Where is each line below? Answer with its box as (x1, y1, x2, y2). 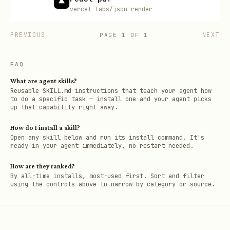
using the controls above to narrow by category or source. (10, 180, 215, 188)
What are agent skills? (10, 77, 77, 85)
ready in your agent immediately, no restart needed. (10, 142, 194, 150)
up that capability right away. (10, 103, 118, 111)
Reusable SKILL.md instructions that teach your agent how (10, 87, 212, 95)
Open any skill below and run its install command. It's (10, 133, 204, 142)
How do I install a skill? (10, 124, 80, 131)
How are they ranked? (10, 162, 75, 170)
